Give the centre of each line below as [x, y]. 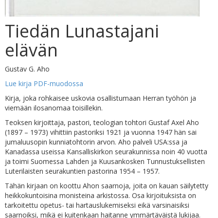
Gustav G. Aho [27, 69]
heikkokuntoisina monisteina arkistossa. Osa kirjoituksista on [100, 195]
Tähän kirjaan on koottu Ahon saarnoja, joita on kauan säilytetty [107, 186]
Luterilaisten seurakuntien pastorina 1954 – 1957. [82, 171]
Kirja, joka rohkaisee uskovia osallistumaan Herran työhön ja [100, 98]
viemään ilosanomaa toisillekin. [54, 108]
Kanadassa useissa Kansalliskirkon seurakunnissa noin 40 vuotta [106, 152]
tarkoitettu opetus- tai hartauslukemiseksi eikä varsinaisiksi [97, 205]
